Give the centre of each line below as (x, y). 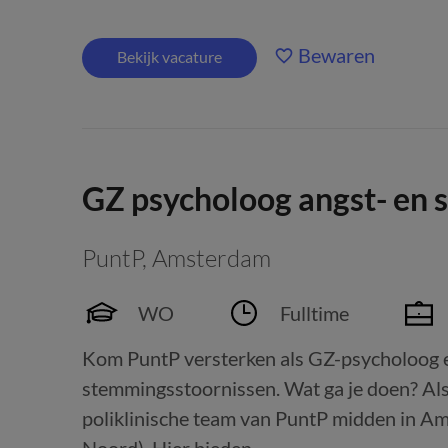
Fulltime (314, 313)
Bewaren (336, 55)
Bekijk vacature (169, 56)
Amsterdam (211, 258)
